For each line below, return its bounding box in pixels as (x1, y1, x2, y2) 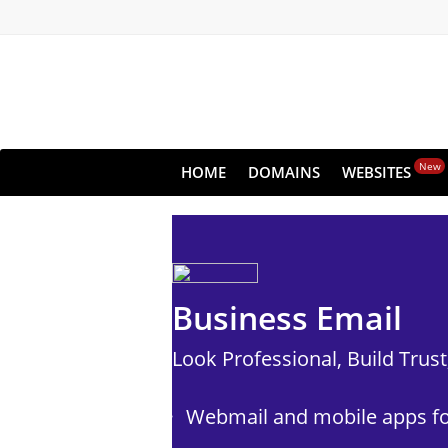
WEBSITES (342, 162, 411, 182)
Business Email (172, 296, 402, 339)
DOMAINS (248, 162, 320, 182)
